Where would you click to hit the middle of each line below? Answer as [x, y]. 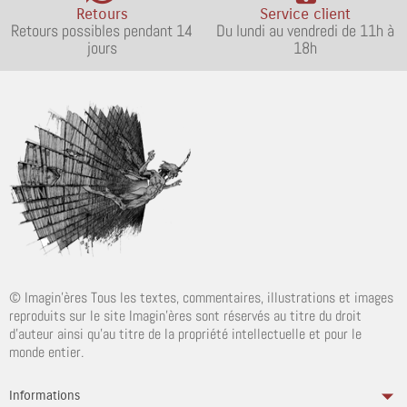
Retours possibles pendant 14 [102, 30]
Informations [45, 396]
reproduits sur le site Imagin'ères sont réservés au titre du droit [185, 316]
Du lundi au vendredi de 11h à [305, 30]
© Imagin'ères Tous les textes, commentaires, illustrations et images [201, 298]
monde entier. [46, 352]
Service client [305, 15]
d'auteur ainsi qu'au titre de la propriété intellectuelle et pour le [185, 334]
